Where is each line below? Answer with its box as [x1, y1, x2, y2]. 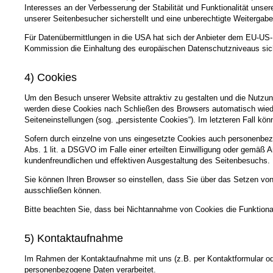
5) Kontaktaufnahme [24, 232, 123, 245]
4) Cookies [24, 71, 77, 83]
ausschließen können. [24, 185, 102, 195]
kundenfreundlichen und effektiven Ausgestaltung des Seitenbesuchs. [24, 155, 270, 165]
